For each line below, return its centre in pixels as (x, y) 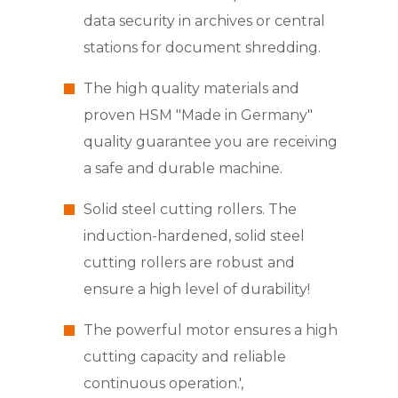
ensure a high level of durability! (196, 290)
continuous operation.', (163, 384)
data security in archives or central (204, 21)
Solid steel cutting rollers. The (190, 210)
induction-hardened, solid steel (194, 236)
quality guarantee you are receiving (210, 142)
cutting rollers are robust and (189, 263)
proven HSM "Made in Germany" (198, 115)
